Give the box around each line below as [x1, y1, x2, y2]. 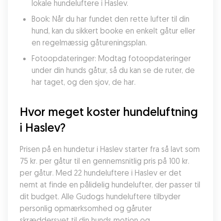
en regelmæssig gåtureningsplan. [32, 37, 147, 47]
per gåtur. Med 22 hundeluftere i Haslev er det [20, 168, 182, 178]
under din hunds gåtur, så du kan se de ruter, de [32, 65, 195, 75]
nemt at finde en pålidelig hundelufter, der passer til [20, 180, 200, 189]
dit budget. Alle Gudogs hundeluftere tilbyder [20, 191, 181, 201]
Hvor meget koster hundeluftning [20, 104, 198, 119]
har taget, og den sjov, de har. [32, 77, 136, 87]
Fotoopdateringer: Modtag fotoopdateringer [32, 53, 191, 63]
